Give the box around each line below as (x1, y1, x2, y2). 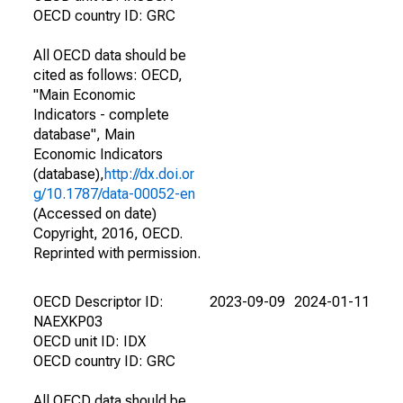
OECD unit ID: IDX (33, 333, 146, 350)
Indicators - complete (33, 106, 169, 123)
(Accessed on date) (33, 205, 157, 222)
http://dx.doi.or (104, 166, 194, 183)
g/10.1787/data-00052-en (33, 185, 195, 202)
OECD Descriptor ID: (33, 293, 164, 310)
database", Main (33, 126, 135, 143)
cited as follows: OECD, (33, 67, 183, 84)
